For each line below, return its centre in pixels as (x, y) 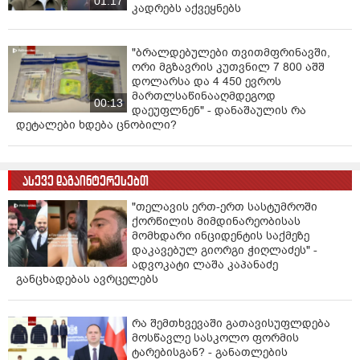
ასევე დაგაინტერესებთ (86, 181)
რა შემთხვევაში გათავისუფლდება (231, 323)
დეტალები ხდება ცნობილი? (96, 125)
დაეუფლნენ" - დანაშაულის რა (219, 110)
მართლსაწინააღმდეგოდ (204, 96)
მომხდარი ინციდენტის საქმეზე (221, 235)
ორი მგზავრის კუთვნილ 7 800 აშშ (228, 67)
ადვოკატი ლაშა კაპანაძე (205, 264)
